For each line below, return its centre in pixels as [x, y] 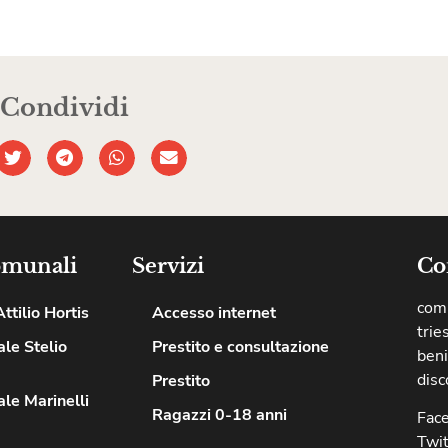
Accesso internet [214, 312]
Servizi [168, 265]
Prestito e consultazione [240, 346]
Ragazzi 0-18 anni [219, 414]
